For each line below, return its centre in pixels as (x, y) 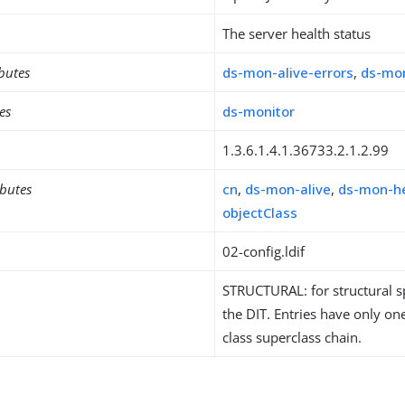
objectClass (260, 212)
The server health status (297, 33)
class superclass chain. (292, 337)
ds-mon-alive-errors (288, 72)
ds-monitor (259, 111)
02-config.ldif (264, 251)
